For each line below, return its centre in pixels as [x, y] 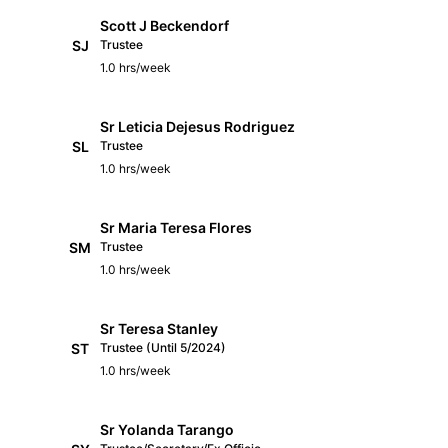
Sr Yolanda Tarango [167, 429]
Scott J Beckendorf [164, 25]
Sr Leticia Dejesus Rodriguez [197, 126]
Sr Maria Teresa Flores [176, 227]
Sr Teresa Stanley [159, 328]
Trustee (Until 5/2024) [163, 347]
